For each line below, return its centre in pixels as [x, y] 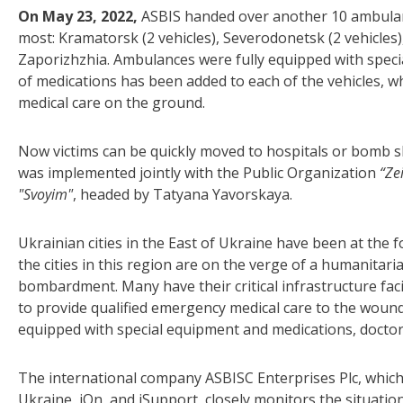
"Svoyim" [45, 195]
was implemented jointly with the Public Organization [199, 173]
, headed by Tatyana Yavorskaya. [183, 195]
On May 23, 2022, [80, 17]
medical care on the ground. [113, 103]
